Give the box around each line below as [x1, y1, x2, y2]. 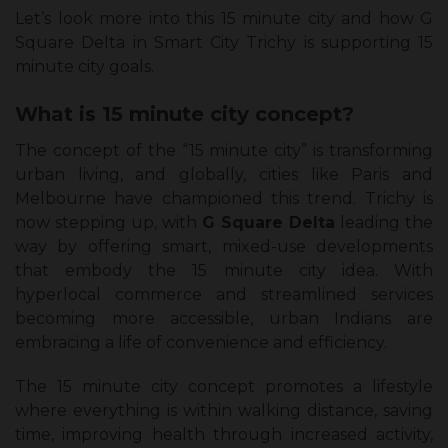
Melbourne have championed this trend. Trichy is [15, 189, 433, 209]
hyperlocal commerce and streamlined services [15, 285, 433, 305]
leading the [335, 213, 433, 233]
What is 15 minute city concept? [15, 102, 354, 127]
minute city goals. [15, 57, 154, 77]
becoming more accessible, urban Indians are [15, 309, 433, 329]
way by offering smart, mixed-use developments [15, 237, 433, 257]
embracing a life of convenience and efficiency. [15, 333, 387, 353]
